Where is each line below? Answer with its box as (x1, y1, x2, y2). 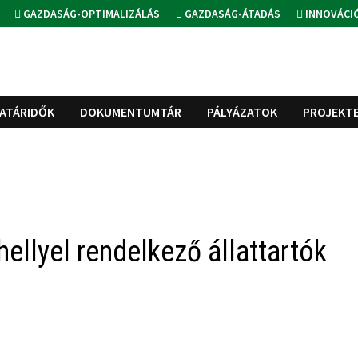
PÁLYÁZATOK (207, 104, 278, 121)
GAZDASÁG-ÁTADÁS (182, 6, 281, 21)
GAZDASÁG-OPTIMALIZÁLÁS (21, 6, 161, 21)
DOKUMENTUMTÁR (80, 104, 182, 121)
